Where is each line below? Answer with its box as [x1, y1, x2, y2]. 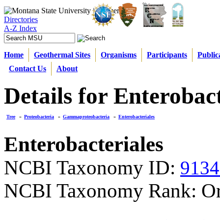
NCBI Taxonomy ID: [4, 157, 180, 179]
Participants [147, 51, 187, 59]
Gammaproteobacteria [63, 114, 110, 119]
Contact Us [9, 64, 46, 73]
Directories [4, 15, 38, 24]
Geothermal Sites [34, 51, 90, 59]
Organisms [101, 51, 137, 59]
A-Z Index [4, 24, 37, 32]
